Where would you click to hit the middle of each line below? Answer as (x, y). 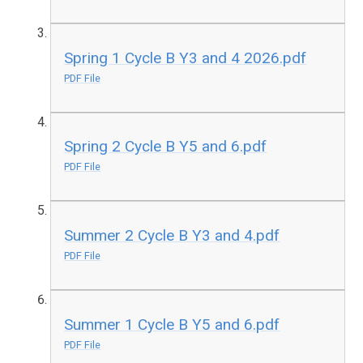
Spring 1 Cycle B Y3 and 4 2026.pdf (186, 58)
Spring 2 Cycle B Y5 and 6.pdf (166, 147)
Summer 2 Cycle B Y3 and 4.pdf (172, 235)
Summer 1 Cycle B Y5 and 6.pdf (172, 324)
